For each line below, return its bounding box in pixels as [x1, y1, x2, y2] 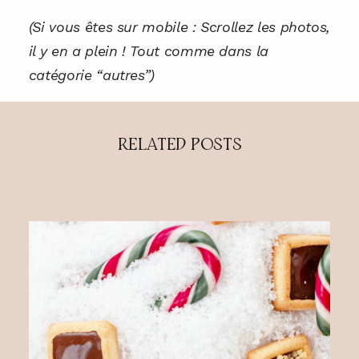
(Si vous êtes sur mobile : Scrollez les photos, [28, 18, 330, 35]
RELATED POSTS [117, 135, 242, 154]
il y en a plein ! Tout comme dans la [28, 42, 268, 59]
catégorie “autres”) [28, 66, 155, 83]
